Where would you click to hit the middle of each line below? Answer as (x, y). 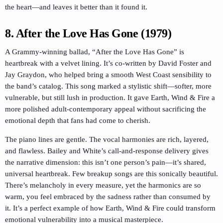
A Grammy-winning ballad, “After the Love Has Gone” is (95, 52)
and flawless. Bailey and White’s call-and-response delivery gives (107, 151)
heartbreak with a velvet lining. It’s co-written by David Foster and (108, 63)
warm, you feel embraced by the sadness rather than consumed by (108, 196)
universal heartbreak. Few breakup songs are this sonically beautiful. (111, 173)
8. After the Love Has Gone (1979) (88, 33)
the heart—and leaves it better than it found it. (76, 7)
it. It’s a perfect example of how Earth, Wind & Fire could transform (110, 208)
